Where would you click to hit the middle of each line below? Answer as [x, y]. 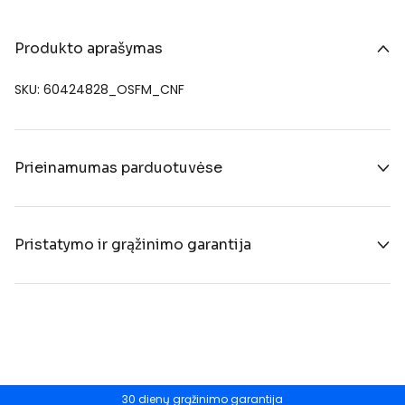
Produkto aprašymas [89, 48]
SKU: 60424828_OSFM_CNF [99, 89]
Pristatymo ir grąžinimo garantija [133, 244]
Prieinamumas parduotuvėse [118, 167]
